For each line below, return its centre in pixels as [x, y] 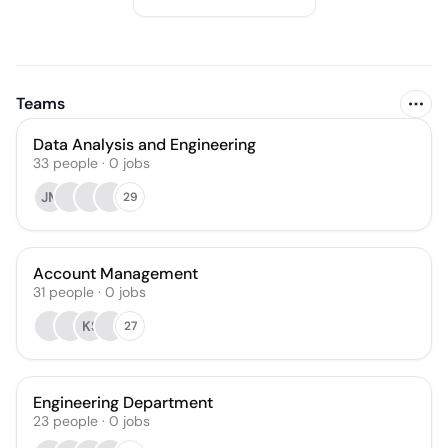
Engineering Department [123, 402]
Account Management [115, 273]
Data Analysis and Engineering [144, 144]
